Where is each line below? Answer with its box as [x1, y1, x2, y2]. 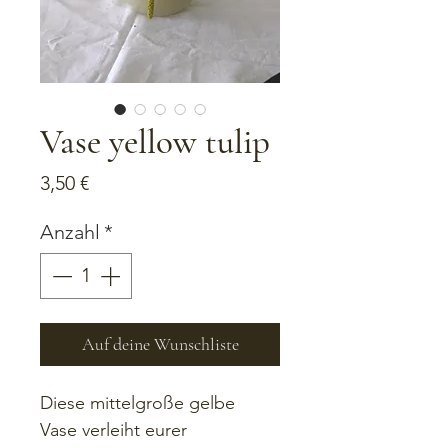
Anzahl [40, 219, 100, 244]
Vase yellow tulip [40, 120, 270, 163]
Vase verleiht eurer [40, 418, 192, 441]
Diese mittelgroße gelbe [40, 391, 240, 414]
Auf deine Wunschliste [81, 332, 239, 355]
